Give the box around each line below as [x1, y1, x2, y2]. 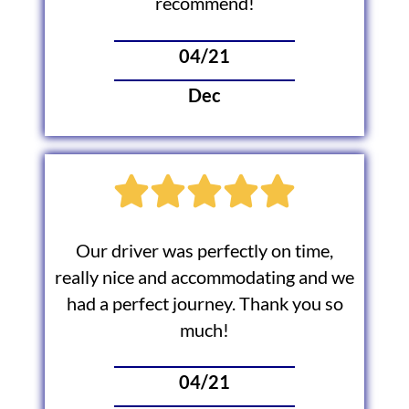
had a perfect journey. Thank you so [66, 292, 343, 314]
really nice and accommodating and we [55, 266, 354, 288]
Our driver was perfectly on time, [76, 239, 333, 261]
